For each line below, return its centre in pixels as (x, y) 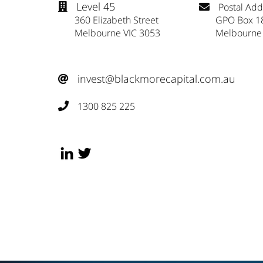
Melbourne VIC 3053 (109, 33)
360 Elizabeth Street (108, 20)
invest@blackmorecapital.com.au (156, 79)
